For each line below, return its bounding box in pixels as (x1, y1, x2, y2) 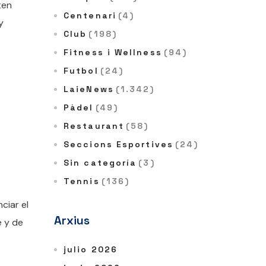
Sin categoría (64, 157, 137, 169)
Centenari (64, 10, 116, 21)
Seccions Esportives (64, 139, 173, 150)
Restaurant (64, 121, 124, 132)
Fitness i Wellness (64, 47, 162, 58)
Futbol (64, 65, 99, 77)
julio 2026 (64, 244, 118, 255)
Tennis (64, 176, 100, 187)
